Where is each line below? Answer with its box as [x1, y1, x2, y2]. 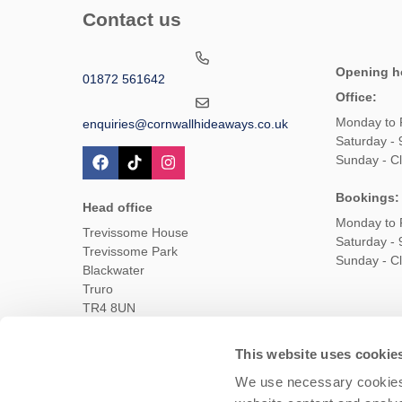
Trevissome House [83, 225, 188, 240]
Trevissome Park [83, 244, 178, 259]
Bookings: [335, 190, 399, 205]
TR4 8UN [83, 301, 135, 316]
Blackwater [83, 263, 144, 278]
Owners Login [171, 367, 240, 380]
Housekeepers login [266, 367, 365, 380]
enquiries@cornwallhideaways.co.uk [83, 117, 288, 132]
